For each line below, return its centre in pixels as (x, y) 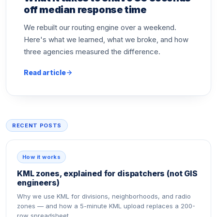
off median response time (85, 10)
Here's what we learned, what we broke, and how (106, 39)
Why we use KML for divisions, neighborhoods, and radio (104, 196)
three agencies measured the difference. (92, 52)
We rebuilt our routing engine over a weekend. (100, 27)
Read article (45, 72)
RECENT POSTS (37, 125)
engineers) (38, 183)
